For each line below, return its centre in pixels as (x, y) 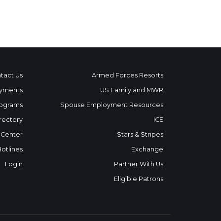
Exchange (147, 149)
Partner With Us (139, 164)
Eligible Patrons (139, 179)
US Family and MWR (132, 90)
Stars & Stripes (140, 134)
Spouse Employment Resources (112, 105)
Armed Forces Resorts (128, 75)
